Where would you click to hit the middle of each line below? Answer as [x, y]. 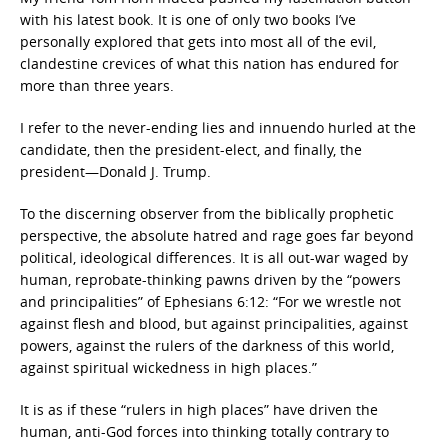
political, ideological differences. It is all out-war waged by [214, 257]
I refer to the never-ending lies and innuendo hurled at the [218, 127]
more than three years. [97, 85]
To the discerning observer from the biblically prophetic [207, 213]
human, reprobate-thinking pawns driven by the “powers [210, 279]
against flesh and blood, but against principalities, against [214, 323]
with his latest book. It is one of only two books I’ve [188, 19]
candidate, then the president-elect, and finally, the [191, 149]
